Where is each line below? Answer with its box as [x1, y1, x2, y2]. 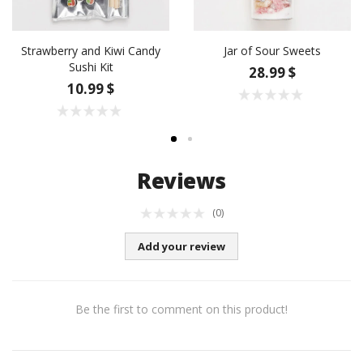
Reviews [137, 165, 226, 195]
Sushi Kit [68, 59, 113, 75]
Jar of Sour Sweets [224, 43, 321, 59]
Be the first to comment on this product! [75, 301, 288, 317]
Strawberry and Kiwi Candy [21, 43, 160, 59]
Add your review [138, 238, 225, 254]
